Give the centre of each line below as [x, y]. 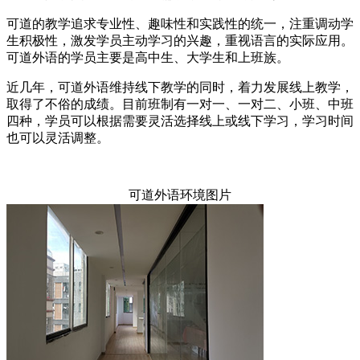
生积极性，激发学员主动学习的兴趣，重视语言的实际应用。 [180, 41]
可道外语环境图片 [180, 195]
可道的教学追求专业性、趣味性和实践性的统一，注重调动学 [180, 24]
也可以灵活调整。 [58, 138]
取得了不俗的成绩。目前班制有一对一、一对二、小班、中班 [180, 104]
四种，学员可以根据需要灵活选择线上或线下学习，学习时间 [180, 121]
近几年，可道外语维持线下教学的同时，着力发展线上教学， [180, 88]
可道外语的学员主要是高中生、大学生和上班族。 [148, 58]
